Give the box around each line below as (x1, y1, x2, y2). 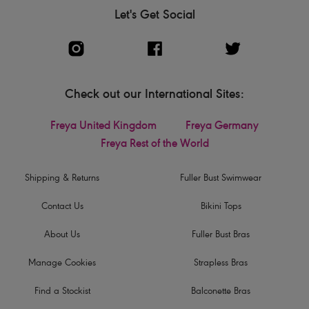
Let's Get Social (114, 8, 195, 23)
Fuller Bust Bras (192, 230, 250, 241)
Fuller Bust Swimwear (180, 173, 261, 184)
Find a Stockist (34, 286, 90, 297)
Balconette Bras (191, 286, 250, 297)
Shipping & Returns (25, 173, 99, 184)
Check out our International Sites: (65, 88, 244, 102)
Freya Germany (186, 120, 259, 133)
